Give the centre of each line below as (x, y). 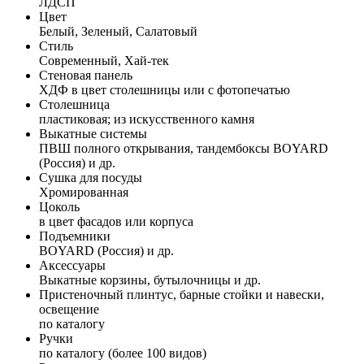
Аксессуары (72, 265)
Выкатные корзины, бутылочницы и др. (150, 279)
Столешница (74, 104)
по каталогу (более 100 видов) (123, 353)
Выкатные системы (93, 133)
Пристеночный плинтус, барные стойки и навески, (182, 294)
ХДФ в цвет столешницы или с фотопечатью (165, 89)
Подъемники (75, 236)
